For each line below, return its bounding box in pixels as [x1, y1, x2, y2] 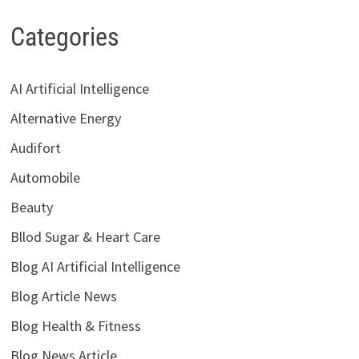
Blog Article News [10, 286, 118, 305]
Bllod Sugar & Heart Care [10, 227, 161, 246]
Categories [10, 22, 120, 53]
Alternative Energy [10, 108, 122, 127]
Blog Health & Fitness [10, 316, 142, 335]
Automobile [10, 167, 81, 187]
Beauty [10, 197, 54, 216]
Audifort [10, 138, 62, 157]
